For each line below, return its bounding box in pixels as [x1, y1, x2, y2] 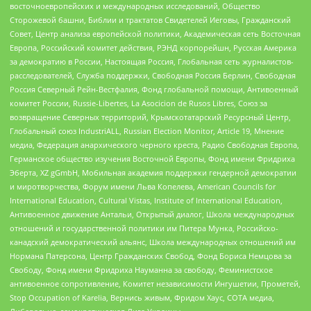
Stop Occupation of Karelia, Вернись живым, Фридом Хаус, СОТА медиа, [10, 292, 274, 303]
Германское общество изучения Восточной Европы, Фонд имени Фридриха [10, 153, 295, 164]
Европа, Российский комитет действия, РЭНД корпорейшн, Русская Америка [10, 42, 296, 53]
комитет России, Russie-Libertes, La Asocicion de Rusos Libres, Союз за [10, 97, 267, 108]
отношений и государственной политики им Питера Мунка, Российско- [10, 222, 278, 233]
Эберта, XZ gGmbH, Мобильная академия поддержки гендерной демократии [10, 167, 296, 178]
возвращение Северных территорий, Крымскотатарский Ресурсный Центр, [10, 111, 291, 122]
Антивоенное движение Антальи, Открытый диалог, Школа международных [10, 208, 294, 219]
